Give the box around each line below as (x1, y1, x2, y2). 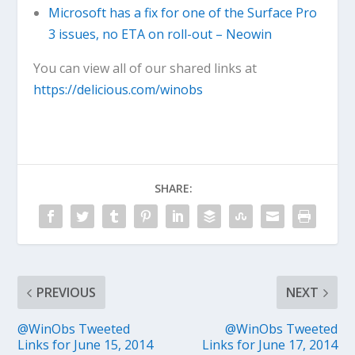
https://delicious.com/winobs (33, 81, 204, 99)
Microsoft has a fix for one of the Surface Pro (48, 4, 317, 22)
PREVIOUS (36, 284, 97, 302)
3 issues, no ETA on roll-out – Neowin (48, 25, 272, 44)
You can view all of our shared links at (33, 59, 258, 78)
